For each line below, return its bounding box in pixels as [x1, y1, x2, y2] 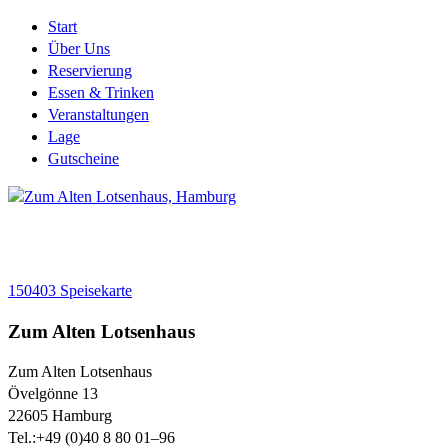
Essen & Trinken [48, 84, 154, 101]
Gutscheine [48, 150, 119, 167]
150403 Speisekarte [8, 281, 132, 299]
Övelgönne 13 [8, 385, 98, 403]
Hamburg [52, 407, 112, 425]
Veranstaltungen [48, 106, 149, 123]
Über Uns [48, 40, 110, 57]
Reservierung [48, 62, 132, 79]
